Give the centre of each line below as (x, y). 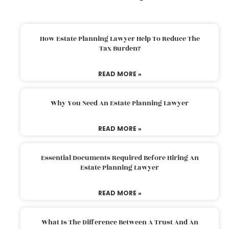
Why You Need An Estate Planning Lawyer (120, 103)
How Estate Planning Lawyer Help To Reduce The (120, 39)
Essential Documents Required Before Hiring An (120, 158)
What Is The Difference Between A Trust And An (120, 222)
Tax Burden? (120, 48)
